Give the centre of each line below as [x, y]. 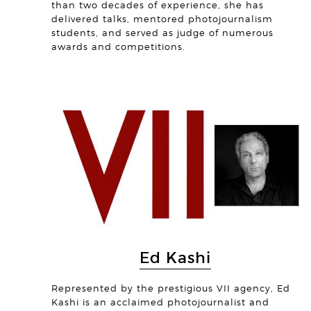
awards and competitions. [118, 47]
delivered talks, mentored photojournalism [162, 19]
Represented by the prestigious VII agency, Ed [171, 288]
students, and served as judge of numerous [162, 33]
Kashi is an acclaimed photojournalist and [160, 302]
